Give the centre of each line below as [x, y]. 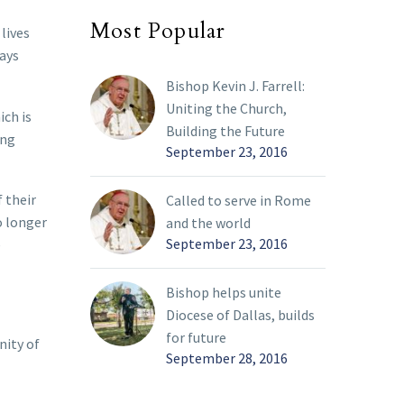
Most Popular [158, 32]
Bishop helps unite [224, 293]
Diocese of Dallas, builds [240, 315]
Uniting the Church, [226, 109]
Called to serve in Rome [239, 201]
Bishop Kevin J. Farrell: [235, 86]
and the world [208, 223]
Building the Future [225, 131]
